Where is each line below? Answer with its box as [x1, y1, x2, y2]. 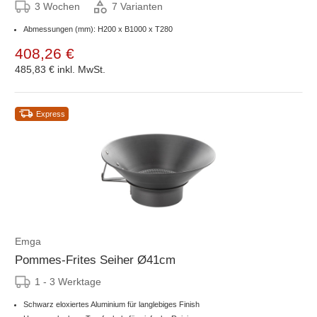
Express [36, 109, 65, 118]
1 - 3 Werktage [35, 275, 101, 287]
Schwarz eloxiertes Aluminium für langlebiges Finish [23, 299, 200, 309]
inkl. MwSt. [57, 63, 105, 75]
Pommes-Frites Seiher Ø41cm [15, 253, 175, 267]
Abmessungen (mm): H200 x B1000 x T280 [23, 24, 173, 33]
